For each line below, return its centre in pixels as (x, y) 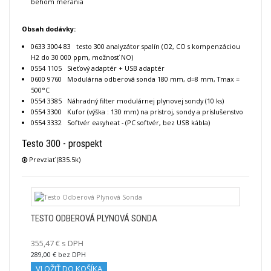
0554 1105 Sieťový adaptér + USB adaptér (98, 68)
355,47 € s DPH (57, 243)
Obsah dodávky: (49, 29)
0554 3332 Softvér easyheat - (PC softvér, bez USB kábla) (121, 122)
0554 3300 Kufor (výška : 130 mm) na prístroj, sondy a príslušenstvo (137, 111)
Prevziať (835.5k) (54, 159)
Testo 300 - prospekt (62, 143)
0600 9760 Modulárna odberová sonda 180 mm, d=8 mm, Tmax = (135, 79)
